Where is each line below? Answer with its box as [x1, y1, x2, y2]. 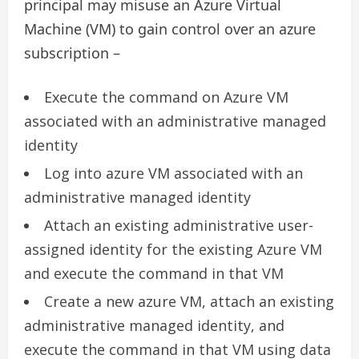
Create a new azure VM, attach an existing [44, 291, 334, 311]
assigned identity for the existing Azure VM [24, 239, 322, 259]
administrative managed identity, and [24, 315, 284, 335]
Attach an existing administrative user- [44, 215, 313, 235]
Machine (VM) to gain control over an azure [24, 18, 316, 38]
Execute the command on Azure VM [44, 87, 288, 107]
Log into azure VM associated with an [44, 163, 303, 183]
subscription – [24, 42, 120, 63]
